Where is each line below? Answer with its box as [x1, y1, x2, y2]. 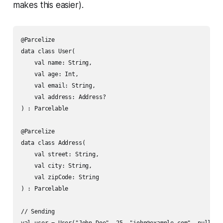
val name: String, [20, 59, 93, 67]
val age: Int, [20, 71, 79, 78]
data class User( [20, 48, 75, 55]
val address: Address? [20, 94, 106, 101]
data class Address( [20, 139, 86, 147]
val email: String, [20, 82, 96, 90]
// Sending [20, 208, 55, 216]
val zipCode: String [20, 174, 99, 181]
